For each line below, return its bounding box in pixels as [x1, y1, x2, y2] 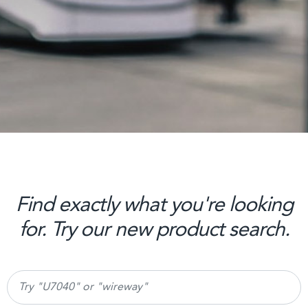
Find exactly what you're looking [15, 195, 293, 216]
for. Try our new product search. [19, 220, 289, 241]
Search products [7, 273, 87, 284]
